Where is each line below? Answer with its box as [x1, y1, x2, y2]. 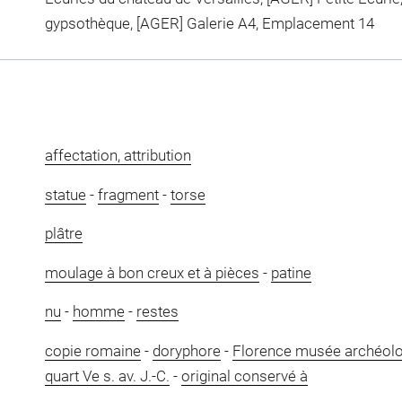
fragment [97, 185, 159, 204]
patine [270, 263, 311, 282]
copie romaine [44, 341, 141, 360]
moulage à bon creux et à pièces [44, 263, 259, 282]
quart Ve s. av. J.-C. [44, 366, 170, 385]
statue [44, 185, 86, 204]
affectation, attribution [44, 146, 191, 165]
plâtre [44, 224, 83, 243]
